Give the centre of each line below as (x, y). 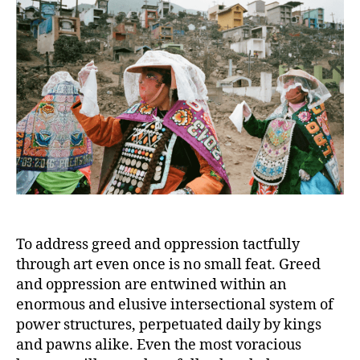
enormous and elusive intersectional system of (175, 305)
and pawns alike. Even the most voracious (159, 346)
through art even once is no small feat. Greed (168, 265)
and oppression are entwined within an (151, 285)
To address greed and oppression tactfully (158, 245)
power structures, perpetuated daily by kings (169, 325)
